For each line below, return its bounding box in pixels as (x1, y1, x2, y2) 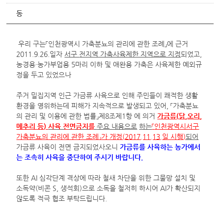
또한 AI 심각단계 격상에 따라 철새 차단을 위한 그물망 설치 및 (16, 174, 196, 182)
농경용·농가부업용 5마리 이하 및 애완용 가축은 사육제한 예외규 (16, 60, 202, 68)
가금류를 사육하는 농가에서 (120, 143, 201, 151)
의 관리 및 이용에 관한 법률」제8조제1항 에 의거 (16, 112, 158, 120)
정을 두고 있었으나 (16, 71, 72, 79)
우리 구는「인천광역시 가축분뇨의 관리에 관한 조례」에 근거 (16, 40, 189, 48)
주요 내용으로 (97, 122, 137, 130)
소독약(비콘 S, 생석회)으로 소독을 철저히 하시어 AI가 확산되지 (16, 184, 201, 192)
